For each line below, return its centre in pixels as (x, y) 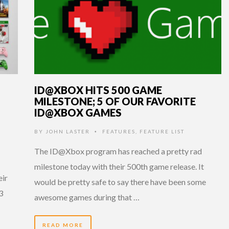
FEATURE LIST (162, 131)
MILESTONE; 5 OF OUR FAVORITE (115, 101)
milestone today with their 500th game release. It (119, 166)
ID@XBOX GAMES (78, 112)
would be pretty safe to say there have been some (120, 181)
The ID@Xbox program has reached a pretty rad (118, 151)
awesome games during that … (87, 197)
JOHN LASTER (68, 131)
